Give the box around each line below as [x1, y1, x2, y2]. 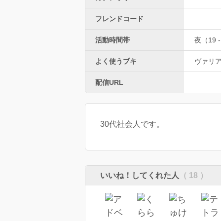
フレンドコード [95, 14, 144, 23]
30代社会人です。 [100, 119, 164, 128]
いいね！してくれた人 [100, 171, 179, 180]
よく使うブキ [95, 57, 137, 65]
